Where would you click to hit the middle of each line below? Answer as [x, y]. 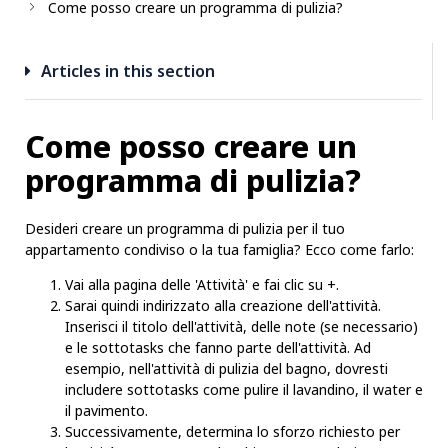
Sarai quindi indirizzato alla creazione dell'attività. [223, 306]
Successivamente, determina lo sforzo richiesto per [232, 432]
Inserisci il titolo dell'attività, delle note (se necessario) [241, 327]
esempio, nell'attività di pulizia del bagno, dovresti [226, 369]
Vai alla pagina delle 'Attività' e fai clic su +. [202, 285]
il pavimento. [106, 411]
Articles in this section [128, 70]
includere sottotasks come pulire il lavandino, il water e [244, 390]
